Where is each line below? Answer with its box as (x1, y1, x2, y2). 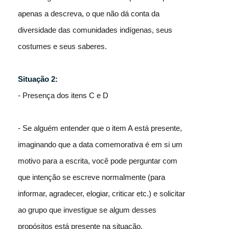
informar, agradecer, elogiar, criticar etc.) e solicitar (18, 189, 185, 198)
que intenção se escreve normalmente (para (18, 172, 165, 181)
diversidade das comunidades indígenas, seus (18, 25, 172, 34)
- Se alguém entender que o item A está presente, (18, 123, 182, 132)
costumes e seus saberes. (18, 41, 107, 51)
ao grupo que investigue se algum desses (18, 205, 156, 214)
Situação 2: (18, 74, 60, 83)
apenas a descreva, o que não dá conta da (18, 9, 159, 18)
